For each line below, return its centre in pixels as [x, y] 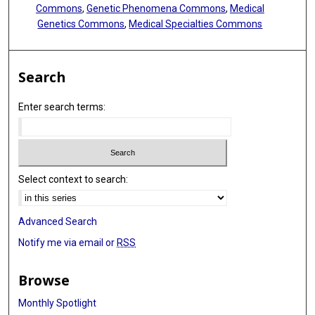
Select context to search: [73, 179]
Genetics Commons [81, 24]
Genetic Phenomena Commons [156, 9]
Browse [44, 280]
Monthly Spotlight [58, 303]
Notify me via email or [68, 242]
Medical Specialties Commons [196, 24]
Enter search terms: [62, 107]
